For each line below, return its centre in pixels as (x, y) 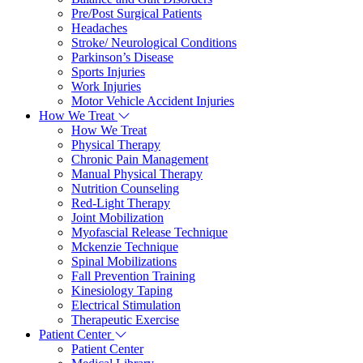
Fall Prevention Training (133, 276)
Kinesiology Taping (122, 290)
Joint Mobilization (117, 218)
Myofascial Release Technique (149, 232)
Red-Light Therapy (121, 203)
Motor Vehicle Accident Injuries (153, 101)
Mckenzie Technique (125, 247)
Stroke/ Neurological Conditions (154, 43)
